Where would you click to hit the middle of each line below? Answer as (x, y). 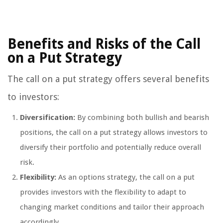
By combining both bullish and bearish (142, 118)
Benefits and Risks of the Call (104, 44)
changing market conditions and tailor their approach (112, 207)
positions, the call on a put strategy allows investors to (114, 133)
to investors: (33, 97)
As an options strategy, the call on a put (125, 177)
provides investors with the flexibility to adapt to (103, 192)
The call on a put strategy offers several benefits (108, 79)
